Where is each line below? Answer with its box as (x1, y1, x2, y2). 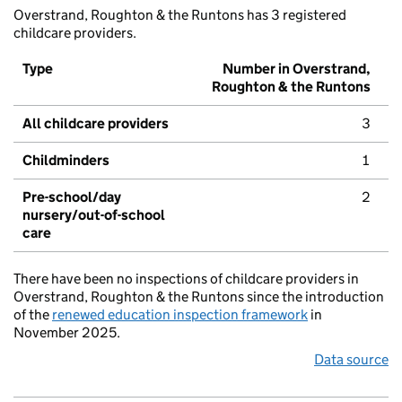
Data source (314, 351, 389, 369)
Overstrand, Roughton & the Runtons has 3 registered (13, 6, 346, 24)
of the (13, 306, 52, 324)
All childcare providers (22, 115, 169, 133)
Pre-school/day (22, 188, 121, 206)
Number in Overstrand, (223, 60, 371, 78)
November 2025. (13, 324, 120, 342)
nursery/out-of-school (22, 206, 165, 224)
